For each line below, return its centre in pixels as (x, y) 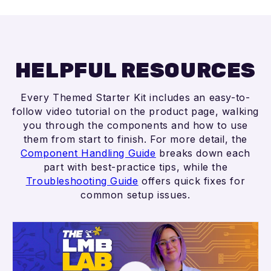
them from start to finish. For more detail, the (135, 139)
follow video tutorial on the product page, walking (136, 112)
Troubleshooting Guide (82, 181)
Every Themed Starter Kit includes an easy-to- (135, 98)
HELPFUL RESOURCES (135, 71)
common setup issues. (135, 195)
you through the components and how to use (135, 126)
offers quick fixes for (192, 181)
